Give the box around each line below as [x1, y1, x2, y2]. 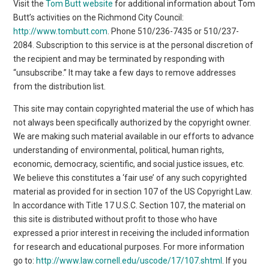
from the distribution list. [13, 81, 106, 91]
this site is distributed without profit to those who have [13, 214, 218, 224]
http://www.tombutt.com [13, 26, 108, 36]
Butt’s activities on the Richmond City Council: [13, 12, 184, 22]
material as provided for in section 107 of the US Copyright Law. [13, 186, 253, 196]
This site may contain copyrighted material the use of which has [13, 103, 255, 113]
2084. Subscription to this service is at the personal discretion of [13, 40, 254, 50]
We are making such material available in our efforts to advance [13, 131, 255, 141]
